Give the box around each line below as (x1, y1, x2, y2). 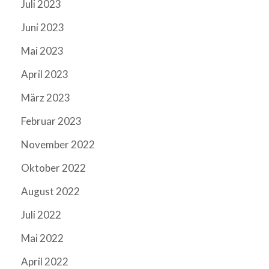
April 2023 (21, 68, 68, 81)
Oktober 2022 (21, 162, 86, 175)
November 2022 (21, 138, 95, 151)
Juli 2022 (21, 208, 61, 222)
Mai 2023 (21, 44, 64, 58)
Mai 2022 (21, 232, 64, 245)
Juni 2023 (21, 21, 64, 34)
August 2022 (21, 185, 80, 198)
